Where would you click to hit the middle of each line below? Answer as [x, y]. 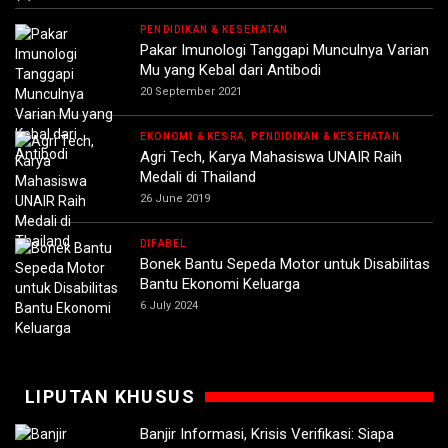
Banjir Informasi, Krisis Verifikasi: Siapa [267, 434]
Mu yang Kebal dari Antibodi [232, 70]
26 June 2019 [175, 199]
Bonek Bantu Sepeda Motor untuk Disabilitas [285, 264]
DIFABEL [163, 244]
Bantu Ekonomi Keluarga [220, 284]
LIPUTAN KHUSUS [110, 397]
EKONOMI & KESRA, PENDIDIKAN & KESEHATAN [270, 137]
